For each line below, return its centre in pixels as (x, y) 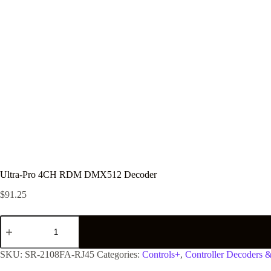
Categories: (119, 254)
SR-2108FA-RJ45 (60, 254)
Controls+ (161, 254)
